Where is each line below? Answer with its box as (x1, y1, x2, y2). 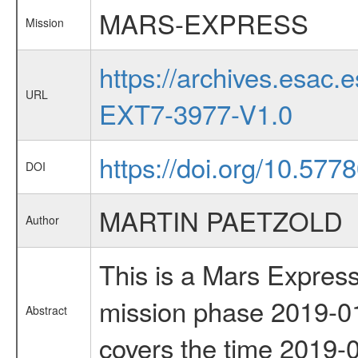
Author (25, 212, 59, 228)
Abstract (25, 302, 67, 318)
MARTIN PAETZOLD (98, 201, 343, 239)
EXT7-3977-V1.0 (98, 94, 292, 132)
